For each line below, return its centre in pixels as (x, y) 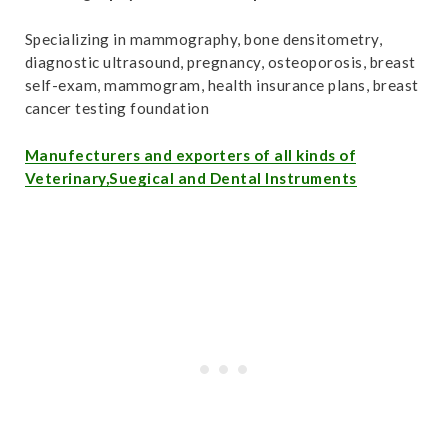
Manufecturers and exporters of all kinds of (190, 155)
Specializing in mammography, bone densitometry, (203, 39)
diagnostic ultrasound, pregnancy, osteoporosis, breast (220, 62)
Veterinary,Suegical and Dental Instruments (190, 178)
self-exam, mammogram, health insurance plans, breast (221, 85)
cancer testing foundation (117, 108)
